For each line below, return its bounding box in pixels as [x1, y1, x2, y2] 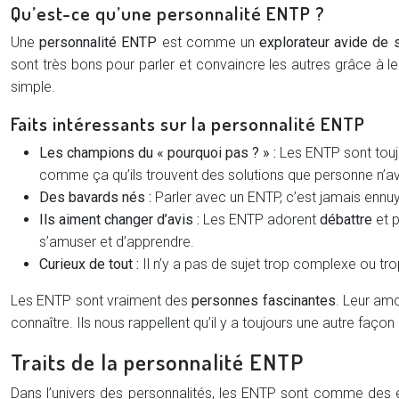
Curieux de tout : [39, 256, 139, 273]
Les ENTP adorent [199, 211, 320, 228]
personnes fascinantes [191, 292, 336, 309]
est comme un [157, 34, 260, 51]
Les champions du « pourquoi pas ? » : [39, 144, 276, 161]
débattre [320, 211, 372, 228]
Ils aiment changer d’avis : [39, 211, 199, 228]
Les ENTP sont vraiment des [11, 292, 192, 309]
